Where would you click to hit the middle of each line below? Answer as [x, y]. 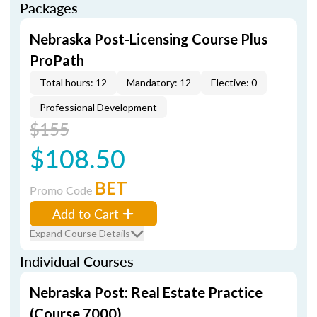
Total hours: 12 [73, 82]
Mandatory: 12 [159, 82]
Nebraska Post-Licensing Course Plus [149, 39]
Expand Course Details [80, 233]
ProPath [57, 60]
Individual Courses [77, 261]
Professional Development [98, 107]
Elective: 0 [234, 82]
